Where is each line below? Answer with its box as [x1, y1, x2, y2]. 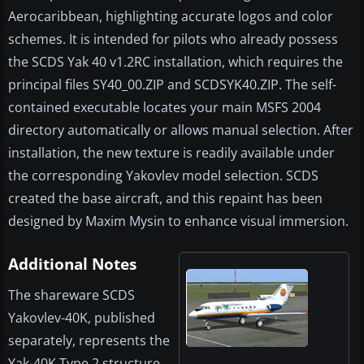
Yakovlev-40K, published [8, 308, 155, 327]
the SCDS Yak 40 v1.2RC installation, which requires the [8, 52, 343, 71]
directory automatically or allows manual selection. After [8, 120, 353, 139]
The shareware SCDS [8, 285, 135, 304]
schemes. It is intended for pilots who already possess [8, 29, 338, 48]
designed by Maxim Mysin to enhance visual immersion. [8, 211, 349, 230]
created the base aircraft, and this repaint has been [8, 188, 323, 207]
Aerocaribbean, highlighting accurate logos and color [8, 6, 333, 25]
